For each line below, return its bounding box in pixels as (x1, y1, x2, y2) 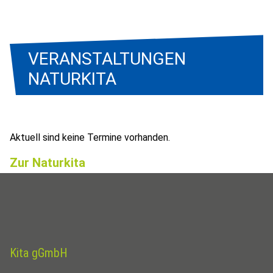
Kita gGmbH (10, 245, 68, 260)
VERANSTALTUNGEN (28, 49, 186, 69)
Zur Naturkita (10, 155, 85, 170)
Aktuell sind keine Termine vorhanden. (10, 132, 170, 143)
